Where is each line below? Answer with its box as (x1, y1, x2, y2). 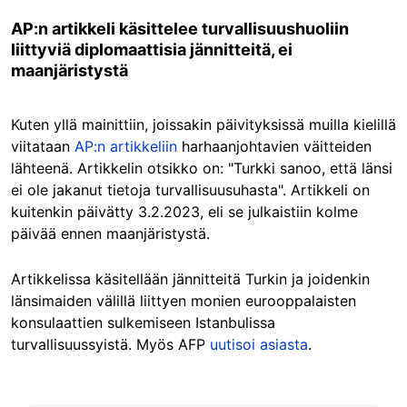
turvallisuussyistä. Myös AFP (11, 335, 210, 354)
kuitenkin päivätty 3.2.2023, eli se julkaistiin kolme (11, 203, 358, 222)
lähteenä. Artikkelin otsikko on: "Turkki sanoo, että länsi (11, 159, 392, 178)
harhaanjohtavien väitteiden (177, 137, 372, 156)
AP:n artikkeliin (74, 137, 177, 156)
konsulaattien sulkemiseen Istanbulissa (11, 313, 275, 333)
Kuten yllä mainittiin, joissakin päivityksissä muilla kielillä (11, 115, 396, 134)
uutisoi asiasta (210, 335, 308, 354)
